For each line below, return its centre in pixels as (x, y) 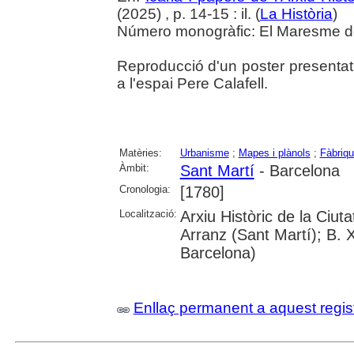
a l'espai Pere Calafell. (192, 84)
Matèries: (140, 153)
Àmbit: (134, 168)
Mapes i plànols (274, 153)
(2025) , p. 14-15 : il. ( (188, 14)
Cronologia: (145, 190)
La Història (296, 14)
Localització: (148, 214)
